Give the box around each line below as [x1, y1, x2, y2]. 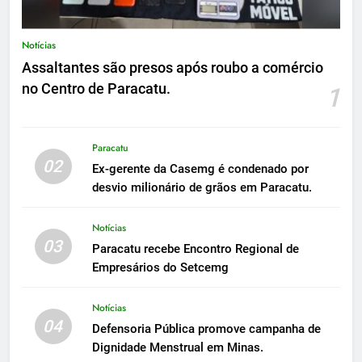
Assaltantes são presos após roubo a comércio [22, 59, 323, 76]
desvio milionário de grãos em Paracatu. [91, 179, 312, 195]
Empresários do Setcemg [91, 259, 229, 275]
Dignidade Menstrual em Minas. [91, 339, 263, 355]
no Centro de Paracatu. [22, 80, 170, 97]
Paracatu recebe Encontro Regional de [91, 241, 299, 256]
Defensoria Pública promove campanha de [91, 321, 321, 336]
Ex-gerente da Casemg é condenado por [91, 161, 309, 176]
